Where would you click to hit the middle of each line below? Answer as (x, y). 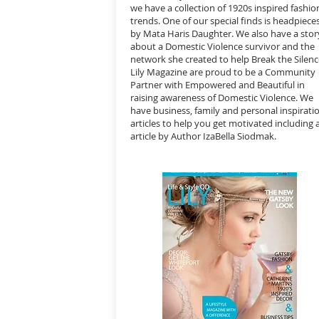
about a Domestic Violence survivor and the (223, 46)
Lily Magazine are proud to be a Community (223, 72)
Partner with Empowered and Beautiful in (218, 85)
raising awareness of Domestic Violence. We (222, 98)
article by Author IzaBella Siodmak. (203, 136)
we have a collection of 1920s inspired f (212, 8)
